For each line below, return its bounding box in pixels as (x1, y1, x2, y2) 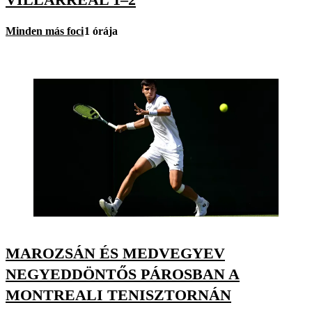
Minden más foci (6, 25, 84, 38)
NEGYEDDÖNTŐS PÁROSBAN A (6, 265, 240, 283)
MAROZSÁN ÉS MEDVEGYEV (6, 244, 225, 263)
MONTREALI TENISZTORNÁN (6, 286, 231, 304)
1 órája (84, 25, 118, 38)
